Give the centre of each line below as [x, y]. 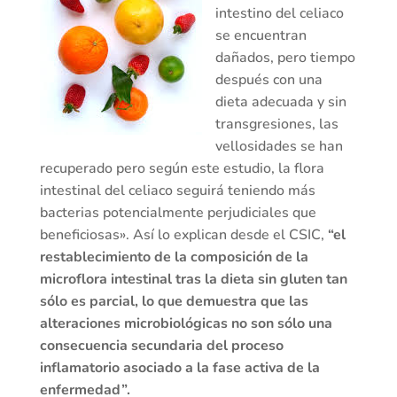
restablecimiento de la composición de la [174, 257]
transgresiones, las [276, 125]
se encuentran [261, 36]
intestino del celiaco [279, 14]
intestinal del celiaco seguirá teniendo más [177, 191]
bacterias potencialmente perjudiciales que [178, 213]
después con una [269, 80]
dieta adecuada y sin [280, 102]
